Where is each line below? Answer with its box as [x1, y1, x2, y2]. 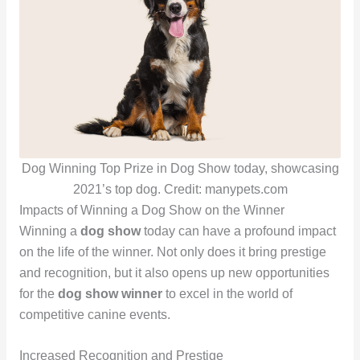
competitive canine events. [18, 307, 170, 321]
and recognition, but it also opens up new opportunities [18, 265, 329, 280]
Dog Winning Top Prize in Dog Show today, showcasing [21, 161, 339, 175]
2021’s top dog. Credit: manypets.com [72, 182, 288, 196]
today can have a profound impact [140, 223, 336, 238]
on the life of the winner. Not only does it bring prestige [18, 244, 326, 259]
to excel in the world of [162, 286, 292, 301]
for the [18, 286, 58, 301]
